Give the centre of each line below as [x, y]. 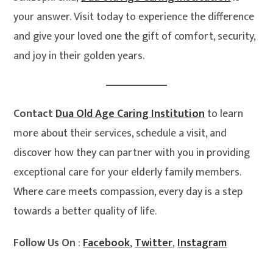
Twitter [154, 243]
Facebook [107, 243]
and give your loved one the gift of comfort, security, [135, 37]
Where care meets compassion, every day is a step [128, 192]
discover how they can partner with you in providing [132, 153]
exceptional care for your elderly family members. [127, 173]
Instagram [202, 243]
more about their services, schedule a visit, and [120, 134]
